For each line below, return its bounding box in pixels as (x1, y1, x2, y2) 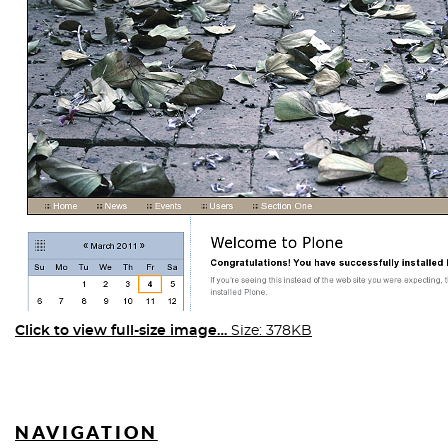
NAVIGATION (15, 422, 158, 443)
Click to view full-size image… (15, 324, 227, 338)
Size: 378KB (231, 324, 312, 338)
